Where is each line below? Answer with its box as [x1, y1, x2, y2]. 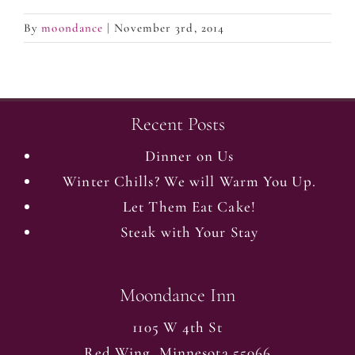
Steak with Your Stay [120, 222, 258, 241]
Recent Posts [130, 112, 225, 136]
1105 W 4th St [132, 317, 223, 336]
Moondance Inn [120, 283, 235, 307]
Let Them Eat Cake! [123, 197, 256, 216]
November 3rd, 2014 [114, 20, 225, 35]
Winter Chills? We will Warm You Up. [63, 171, 316, 190]
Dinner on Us [144, 146, 235, 165]
